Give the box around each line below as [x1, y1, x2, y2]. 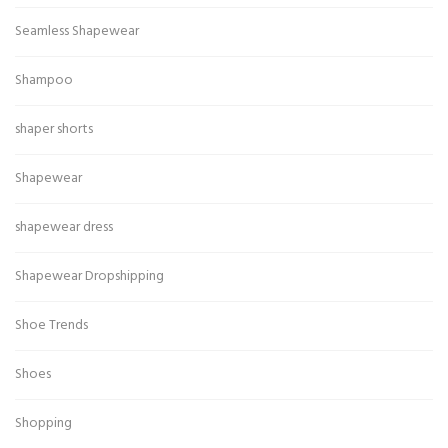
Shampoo [15, 69, 73, 93]
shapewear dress [15, 216, 113, 240]
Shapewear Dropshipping [15, 265, 164, 289]
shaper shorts [15, 118, 93, 142]
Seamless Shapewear [15, 20, 139, 44]
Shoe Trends [15, 314, 88, 338]
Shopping [15, 412, 72, 436]
